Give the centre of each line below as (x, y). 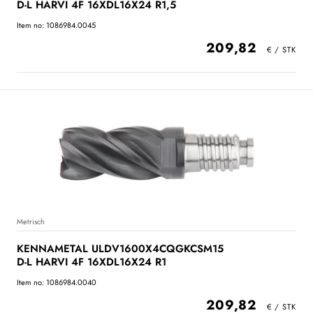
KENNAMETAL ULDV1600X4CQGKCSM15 (120, 249)
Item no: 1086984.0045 (56, 25)
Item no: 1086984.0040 (57, 282)
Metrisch (31, 221)
